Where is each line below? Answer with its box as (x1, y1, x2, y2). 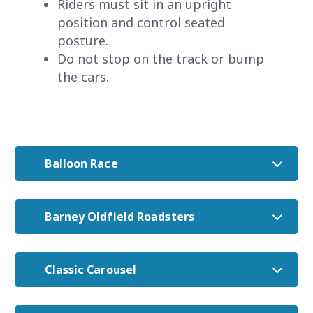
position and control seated (57, 14, 226, 31)
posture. (57, 32, 109, 50)
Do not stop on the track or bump (57, 50, 265, 68)
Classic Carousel (45, 262, 137, 278)
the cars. (57, 68, 110, 86)
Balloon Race (45, 156, 118, 172)
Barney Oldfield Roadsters (45, 209, 194, 225)
